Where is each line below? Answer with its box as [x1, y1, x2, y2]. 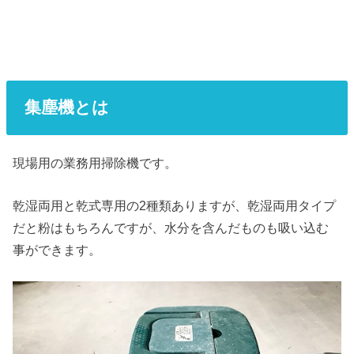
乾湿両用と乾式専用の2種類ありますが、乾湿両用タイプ [13, 198, 337, 213]
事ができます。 [13, 242, 102, 257]
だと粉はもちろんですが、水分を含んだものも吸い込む [13, 220, 330, 235]
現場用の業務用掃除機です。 [13, 155, 178, 170]
